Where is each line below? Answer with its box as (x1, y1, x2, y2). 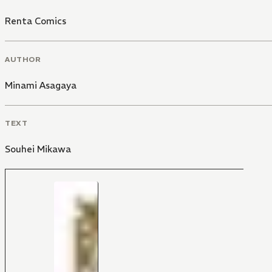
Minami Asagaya (5, 79, 76, 91)
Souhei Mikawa (5, 143, 71, 155)
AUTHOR (5, 54, 41, 64)
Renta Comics (5, 15, 66, 27)
